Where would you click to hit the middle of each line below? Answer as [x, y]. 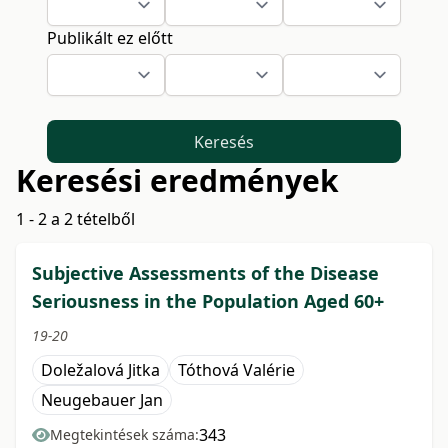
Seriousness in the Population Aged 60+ [208, 301]
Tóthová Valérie [236, 370]
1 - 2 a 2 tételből [75, 219]
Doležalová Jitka [100, 370]
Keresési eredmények [177, 181]
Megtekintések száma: [124, 435]
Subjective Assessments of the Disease [205, 273]
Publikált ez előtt [110, 38]
